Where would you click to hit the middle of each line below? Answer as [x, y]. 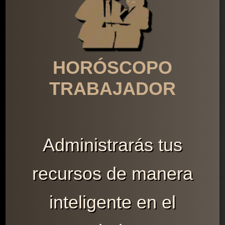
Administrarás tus [112, 145]
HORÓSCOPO [112, 68]
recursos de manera [112, 174]
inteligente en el [112, 202]
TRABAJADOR [112, 89]
